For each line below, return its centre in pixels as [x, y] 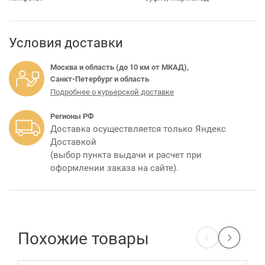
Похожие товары [83, 238]
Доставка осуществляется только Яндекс [138, 129]
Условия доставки [66, 43]
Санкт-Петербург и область [100, 79]
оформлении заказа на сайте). [114, 168]
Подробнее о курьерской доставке [112, 92]
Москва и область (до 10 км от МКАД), [119, 67]
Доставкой [73, 142]
